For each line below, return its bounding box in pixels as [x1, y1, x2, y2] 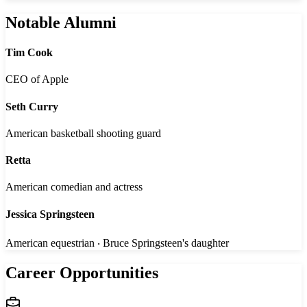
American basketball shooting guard [5, 127, 161, 139]
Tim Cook [5, 47, 53, 59]
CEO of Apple [5, 73, 69, 86]
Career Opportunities [5, 263, 158, 282]
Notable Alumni [5, 13, 116, 32]
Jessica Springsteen [5, 208, 95, 220]
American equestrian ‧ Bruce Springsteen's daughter [5, 236, 229, 249]
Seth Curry [5, 100, 58, 112]
